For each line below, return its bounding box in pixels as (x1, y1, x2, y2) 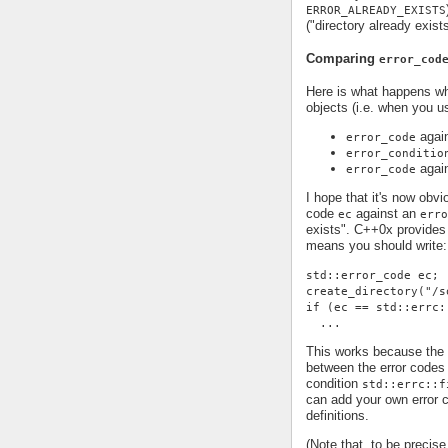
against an (352, 206, 420, 222)
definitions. (306, 408, 369, 424)
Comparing (306, 51, 379, 67)
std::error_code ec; (306, 269, 439, 282)
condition (306, 376, 362, 392)
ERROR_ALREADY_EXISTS (306, 3, 446, 16)
